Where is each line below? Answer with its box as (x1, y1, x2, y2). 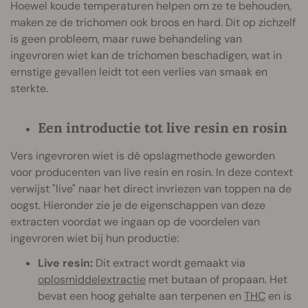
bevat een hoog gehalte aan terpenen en (38, 289, 244, 304)
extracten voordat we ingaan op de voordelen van (10, 214, 260, 230)
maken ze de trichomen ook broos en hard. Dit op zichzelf (10, 15, 296, 30)
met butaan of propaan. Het (146, 272, 287, 287)
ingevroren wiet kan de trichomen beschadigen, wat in (10, 48, 282, 63)
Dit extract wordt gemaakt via (93, 256, 245, 271)
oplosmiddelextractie (38, 272, 146, 287)
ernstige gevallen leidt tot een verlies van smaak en (10, 65, 267, 80)
